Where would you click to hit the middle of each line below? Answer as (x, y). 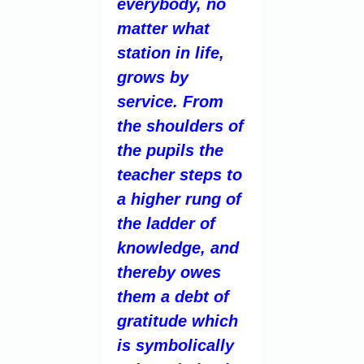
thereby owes (169, 272)
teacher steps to (180, 174)
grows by (153, 77)
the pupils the (170, 150)
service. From (170, 101)
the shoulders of (180, 126)
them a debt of (173, 296)
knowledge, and (178, 247)
